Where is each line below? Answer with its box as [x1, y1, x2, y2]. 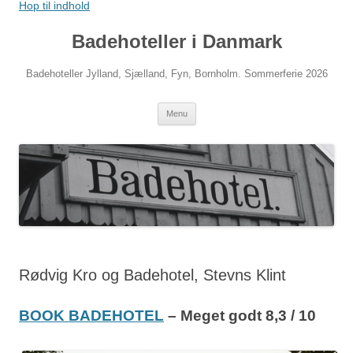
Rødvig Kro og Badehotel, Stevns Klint [19, 266, 286, 284]
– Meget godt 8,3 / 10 [164, 307, 316, 325]
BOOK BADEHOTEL [19, 307, 164, 325]
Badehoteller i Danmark [71, 31, 282, 52]
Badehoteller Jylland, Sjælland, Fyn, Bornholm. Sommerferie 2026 [25, 68, 328, 80]
